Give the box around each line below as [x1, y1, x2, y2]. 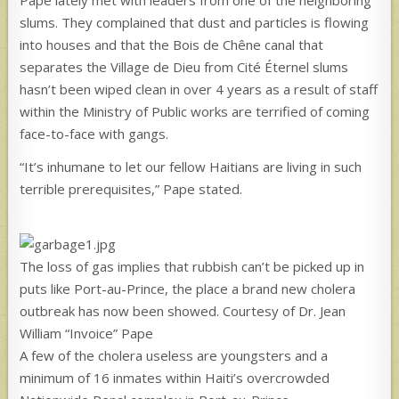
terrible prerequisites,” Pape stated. [20, 179, 243, 198]
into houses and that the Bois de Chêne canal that [20, 35, 324, 53]
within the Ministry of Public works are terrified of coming [20, 102, 370, 120]
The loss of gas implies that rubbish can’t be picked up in [20, 256, 365, 275]
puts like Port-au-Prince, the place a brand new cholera [20, 279, 356, 297]
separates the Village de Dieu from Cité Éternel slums [20, 57, 349, 76]
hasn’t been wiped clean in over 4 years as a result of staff [20, 79, 379, 98]
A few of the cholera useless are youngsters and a [20, 346, 329, 364]
